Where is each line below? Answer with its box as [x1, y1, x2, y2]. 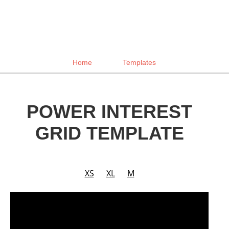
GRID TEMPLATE [35, 123, 184, 144]
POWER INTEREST [27, 101, 192, 123]
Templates [123, 58, 156, 66]
